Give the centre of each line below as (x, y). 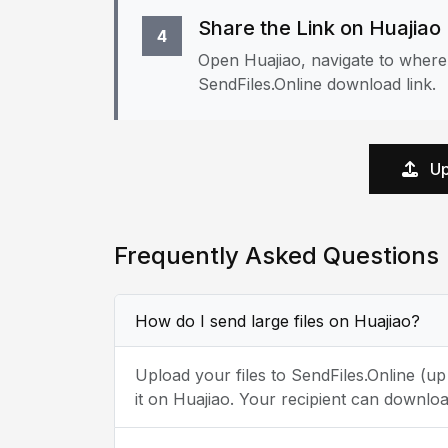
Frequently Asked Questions (276, 255)
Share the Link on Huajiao (319, 28)
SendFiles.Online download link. (317, 84)
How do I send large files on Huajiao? (277, 320)
